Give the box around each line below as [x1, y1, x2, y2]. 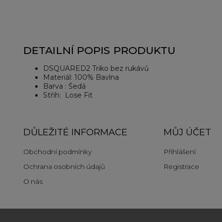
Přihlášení [163, 148, 196, 156]
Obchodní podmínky [23, 148, 92, 156]
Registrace [163, 163, 199, 170]
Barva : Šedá [43, 82, 86, 91]
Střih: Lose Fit [43, 91, 93, 100]
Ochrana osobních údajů [23, 163, 105, 170]
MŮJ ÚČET [163, 126, 211, 138]
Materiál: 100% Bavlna [43, 73, 119, 82]
